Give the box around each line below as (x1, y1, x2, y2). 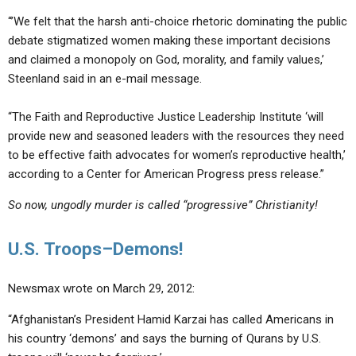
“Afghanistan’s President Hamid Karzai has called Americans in (8, 312, 334, 327)
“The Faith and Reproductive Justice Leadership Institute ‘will (8, 110, 323, 124)
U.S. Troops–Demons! (8, 238, 183, 259)
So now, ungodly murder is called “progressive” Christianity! (8, 198, 318, 212)
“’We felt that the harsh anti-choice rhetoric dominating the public (8, 14, 347, 29)
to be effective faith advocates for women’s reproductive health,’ (8, 148, 346, 162)
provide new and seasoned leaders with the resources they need (8, 129, 344, 143)
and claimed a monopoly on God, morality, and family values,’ (8, 52, 324, 67)
